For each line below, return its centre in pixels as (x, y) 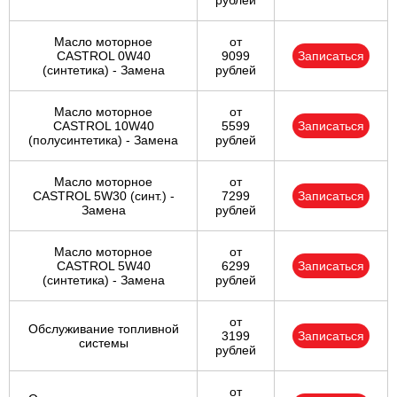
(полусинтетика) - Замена (103, 140)
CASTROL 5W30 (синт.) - (103, 196)
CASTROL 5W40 (103, 266)
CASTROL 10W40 (103, 126)
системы (103, 343)
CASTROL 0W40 (103, 56)
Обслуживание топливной (103, 329)
